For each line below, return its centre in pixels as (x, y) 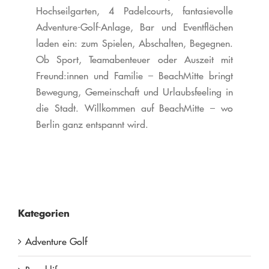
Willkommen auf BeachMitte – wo (159, 108)
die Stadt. (60, 108)
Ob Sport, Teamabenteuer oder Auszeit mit (134, 60)
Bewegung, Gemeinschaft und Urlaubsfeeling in (134, 92)
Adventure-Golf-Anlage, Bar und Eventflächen (134, 27)
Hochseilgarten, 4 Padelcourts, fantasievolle (134, 11)
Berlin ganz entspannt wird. (92, 125)
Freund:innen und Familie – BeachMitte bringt (134, 76)
